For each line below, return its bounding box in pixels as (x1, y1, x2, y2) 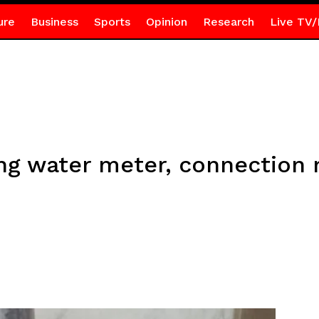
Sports (93, 15, 130, 28)
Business (30, 15, 78, 28)
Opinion (145, 15, 187, 28)
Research (202, 15, 254, 28)
